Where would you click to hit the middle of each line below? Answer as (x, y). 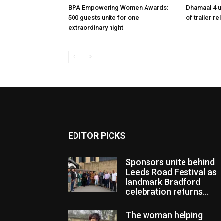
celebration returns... (167, 192)
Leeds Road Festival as (171, 172)
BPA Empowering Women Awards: (118, 8)
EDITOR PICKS (97, 135)
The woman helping (164, 215)
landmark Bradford (163, 182)
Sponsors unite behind (170, 162)
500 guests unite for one (104, 18)
